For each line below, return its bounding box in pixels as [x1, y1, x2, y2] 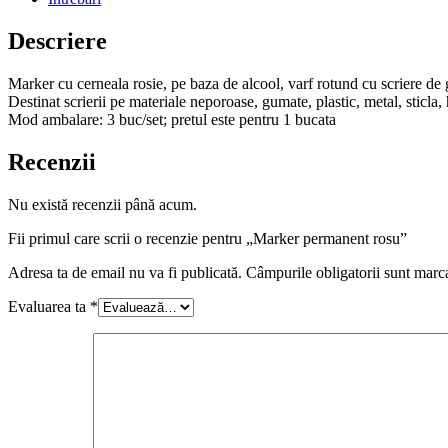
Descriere [8, 27, 107, 54]
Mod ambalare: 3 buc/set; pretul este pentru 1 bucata [8, 110, 336, 128]
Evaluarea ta [8, 297, 90, 315]
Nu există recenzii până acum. [8, 195, 197, 213]
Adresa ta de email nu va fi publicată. [8, 263, 242, 281]
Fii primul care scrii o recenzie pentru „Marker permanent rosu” [8, 229, 407, 247]
